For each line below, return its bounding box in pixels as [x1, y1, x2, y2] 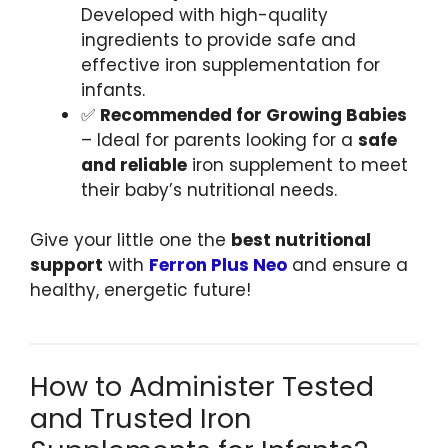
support [30, 253, 103, 278]
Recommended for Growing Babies [100, 102, 407, 127]
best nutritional [231, 228, 371, 253]
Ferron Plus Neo [149, 253, 287, 278]
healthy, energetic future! [30, 278, 251, 303]
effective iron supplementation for [81, 52, 380, 77]
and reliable [81, 152, 187, 177]
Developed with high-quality [81, 2, 328, 27]
